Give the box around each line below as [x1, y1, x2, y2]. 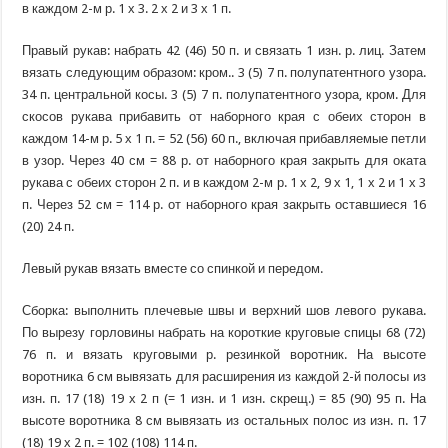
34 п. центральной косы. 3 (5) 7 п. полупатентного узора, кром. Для [22, 87, 426, 103]
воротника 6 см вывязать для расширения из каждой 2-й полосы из [22, 369, 426, 385]
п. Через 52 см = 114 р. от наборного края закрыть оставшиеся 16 [22, 197, 426, 213]
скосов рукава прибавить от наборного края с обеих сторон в [22, 109, 426, 125]
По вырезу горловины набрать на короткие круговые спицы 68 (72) [22, 325, 426, 341]
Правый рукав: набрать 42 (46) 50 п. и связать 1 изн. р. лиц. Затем [22, 43, 426, 59]
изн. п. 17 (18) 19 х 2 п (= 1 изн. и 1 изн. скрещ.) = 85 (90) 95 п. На [22, 391, 426, 407]
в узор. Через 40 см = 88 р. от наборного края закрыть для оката [22, 153, 426, 169]
